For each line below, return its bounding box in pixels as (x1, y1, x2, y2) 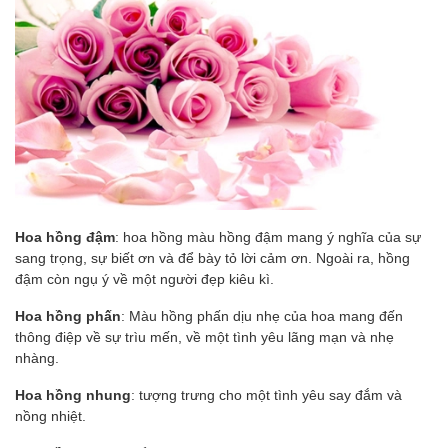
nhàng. (15, 349, 59, 367)
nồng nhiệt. (15, 407, 86, 425)
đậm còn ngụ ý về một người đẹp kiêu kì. (15, 270, 274, 288)
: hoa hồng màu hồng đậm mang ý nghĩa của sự (115, 228, 421, 246)
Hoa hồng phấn (15, 307, 121, 325)
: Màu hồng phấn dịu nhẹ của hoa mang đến (121, 307, 403, 325)
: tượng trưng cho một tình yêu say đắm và (131, 386, 402, 404)
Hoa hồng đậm (15, 228, 115, 246)
